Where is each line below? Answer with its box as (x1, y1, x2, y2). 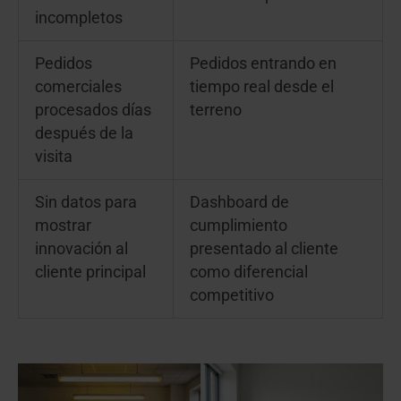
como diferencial (189, 263, 308, 282)
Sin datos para (34, 193, 137, 212)
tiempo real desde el (189, 78, 334, 97)
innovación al (34, 240, 128, 259)
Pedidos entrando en (189, 55, 337, 73)
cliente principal (34, 263, 146, 282)
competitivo (189, 286, 274, 305)
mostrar (34, 217, 91, 235)
